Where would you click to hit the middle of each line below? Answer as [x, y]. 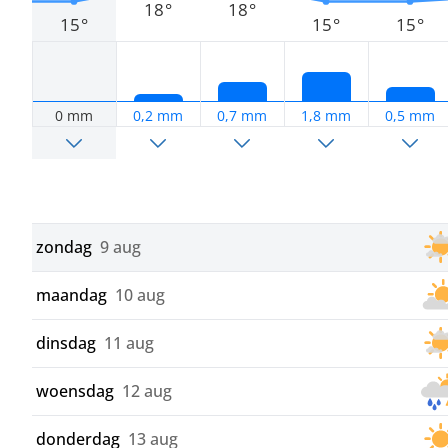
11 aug [129, 343]
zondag [64, 247]
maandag [71, 295]
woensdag [75, 391]
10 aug [140, 295]
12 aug [147, 391]
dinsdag [66, 343]
